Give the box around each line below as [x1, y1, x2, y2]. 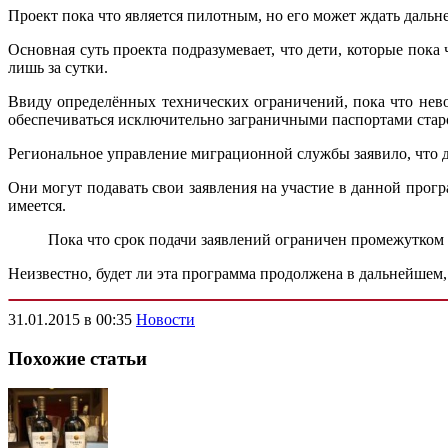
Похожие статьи [8, 347, 147, 369]
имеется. [8, 196, 66, 214]
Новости [136, 310, 195, 328]
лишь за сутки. [8, 58, 108, 76]
